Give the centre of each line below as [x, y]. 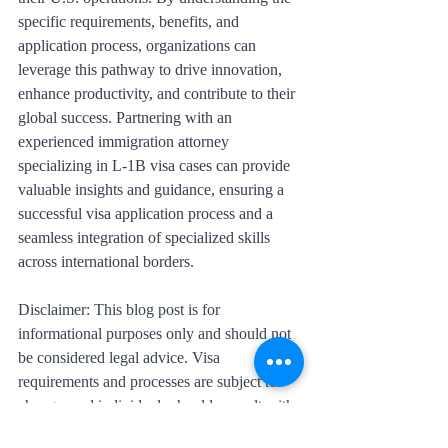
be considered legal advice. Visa [121, 357]
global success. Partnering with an [127, 117]
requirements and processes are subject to [149, 381]
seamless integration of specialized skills [146, 237]
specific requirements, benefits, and [130, 21]
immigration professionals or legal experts [151, 429]
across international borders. [106, 261]
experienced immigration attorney [125, 141]
